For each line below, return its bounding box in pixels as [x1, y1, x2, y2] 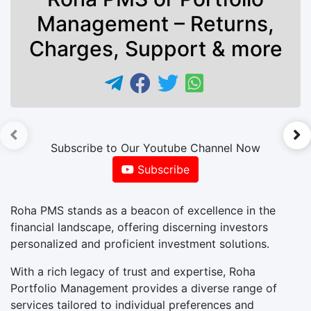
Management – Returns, [37, 10, 274, 36]
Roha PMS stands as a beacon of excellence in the [10, 203, 276, 217]
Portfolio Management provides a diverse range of [10, 280, 277, 295]
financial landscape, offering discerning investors [10, 219, 268, 234]
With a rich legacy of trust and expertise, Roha [10, 264, 255, 278]
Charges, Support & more [28, 35, 283, 61]
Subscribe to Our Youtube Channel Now [51, 140, 260, 155]
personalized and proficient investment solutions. [10, 236, 269, 251]
